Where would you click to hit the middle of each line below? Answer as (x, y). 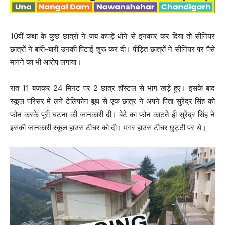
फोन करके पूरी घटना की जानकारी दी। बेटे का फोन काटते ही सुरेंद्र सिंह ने (113, 114)
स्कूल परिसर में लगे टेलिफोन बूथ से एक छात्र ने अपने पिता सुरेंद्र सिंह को (113, 101)
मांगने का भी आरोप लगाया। (46, 62)
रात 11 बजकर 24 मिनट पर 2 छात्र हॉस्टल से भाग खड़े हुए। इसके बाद (113, 88)
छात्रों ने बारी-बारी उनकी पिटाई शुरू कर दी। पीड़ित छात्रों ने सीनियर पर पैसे (113, 49)
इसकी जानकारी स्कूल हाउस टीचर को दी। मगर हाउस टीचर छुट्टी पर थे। (108, 127)
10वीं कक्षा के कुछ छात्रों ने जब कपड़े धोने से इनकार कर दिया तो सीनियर (113, 36)
